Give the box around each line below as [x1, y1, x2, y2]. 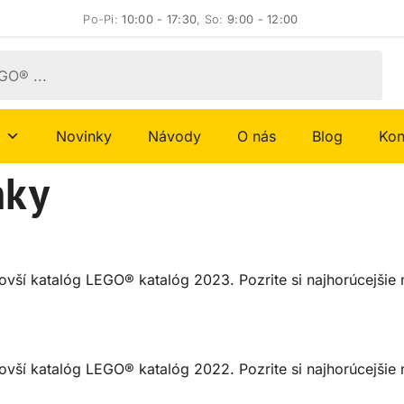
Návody [148, 127, 201, 146]
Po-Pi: [83, 13, 123, 26]
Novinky [56, 127, 112, 146]
